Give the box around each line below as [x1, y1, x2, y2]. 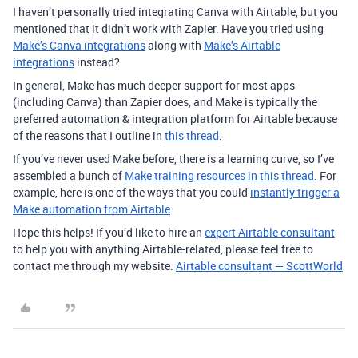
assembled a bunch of [13, 168, 125, 183]
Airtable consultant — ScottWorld [176, 258, 343, 273]
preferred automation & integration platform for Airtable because [13, 111, 337, 126]
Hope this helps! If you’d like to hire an [13, 225, 205, 240]
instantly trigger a [250, 185, 340, 200]
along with [145, 38, 204, 53]
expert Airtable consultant [205, 225, 335, 240]
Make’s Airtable [204, 38, 280, 53]
